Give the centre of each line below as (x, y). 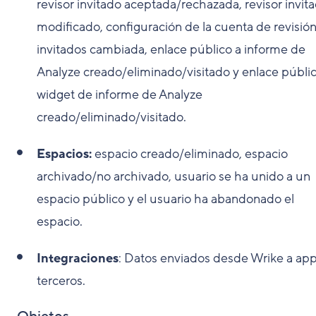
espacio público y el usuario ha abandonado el (165, 199)
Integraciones (78, 258)
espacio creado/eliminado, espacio (190, 153)
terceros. (61, 280)
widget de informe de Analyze (120, 94)
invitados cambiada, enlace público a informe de (171, 49)
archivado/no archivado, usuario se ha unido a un (174, 176)
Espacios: (64, 153)
